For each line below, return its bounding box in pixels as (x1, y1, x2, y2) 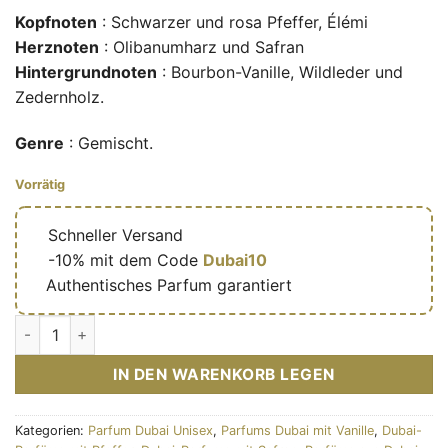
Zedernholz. (15, 87, 104, 108)
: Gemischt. (64, 133, 153, 153)
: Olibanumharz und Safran (99, 37, 304, 58)
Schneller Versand (48, 224, 183, 245)
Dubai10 (203, 249, 267, 270)
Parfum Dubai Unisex (88, 422, 213, 438)
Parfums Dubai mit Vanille (221, 422, 374, 438)
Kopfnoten (15, 12, 97, 33)
